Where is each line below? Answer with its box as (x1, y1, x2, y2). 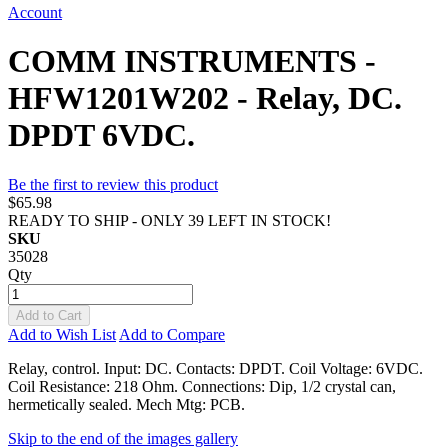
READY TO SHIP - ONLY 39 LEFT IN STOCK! (8, 211, 331, 229)
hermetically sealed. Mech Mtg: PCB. (8, 395, 245, 413)
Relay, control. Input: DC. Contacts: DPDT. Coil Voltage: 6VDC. (8, 359, 423, 377)
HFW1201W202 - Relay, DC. (8, 80, 402, 117)
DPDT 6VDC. (8, 117, 195, 154)
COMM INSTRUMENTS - (8, 43, 376, 80)
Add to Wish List (8, 325, 116, 343)
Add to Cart (16, 307, 82, 323)
